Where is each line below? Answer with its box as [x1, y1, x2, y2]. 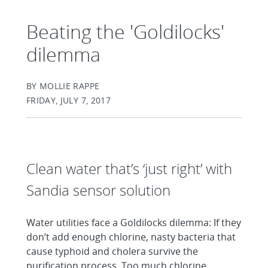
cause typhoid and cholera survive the [26, 245, 198, 258]
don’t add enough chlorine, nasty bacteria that [26, 230, 236, 243]
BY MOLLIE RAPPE [26, 80, 100, 92]
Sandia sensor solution [26, 180, 170, 200]
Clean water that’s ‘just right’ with [26, 159, 232, 178]
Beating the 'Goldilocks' [26, 19, 224, 44]
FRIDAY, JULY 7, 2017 [26, 95, 111, 106]
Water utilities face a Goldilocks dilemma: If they [26, 216, 241, 229]
